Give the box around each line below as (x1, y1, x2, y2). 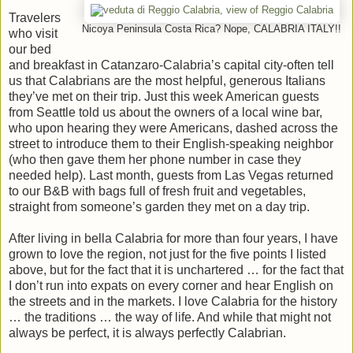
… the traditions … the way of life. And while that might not (9, 310, 331, 324)
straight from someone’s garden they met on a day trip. (9, 199, 310, 214)
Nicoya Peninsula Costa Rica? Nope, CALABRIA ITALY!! (82, 23, 341, 35)
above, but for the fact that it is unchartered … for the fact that (9, 262, 344, 277)
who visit (9, 26, 58, 40)
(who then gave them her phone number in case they (9, 152, 301, 166)
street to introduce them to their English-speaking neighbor (9, 136, 333, 150)
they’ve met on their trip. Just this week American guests (9, 89, 319, 103)
